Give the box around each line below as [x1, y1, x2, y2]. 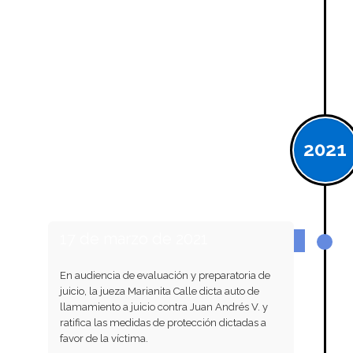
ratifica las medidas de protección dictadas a [59, 316, 266, 329]
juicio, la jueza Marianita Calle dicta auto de [59, 284, 259, 297]
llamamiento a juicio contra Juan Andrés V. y [59, 300, 268, 313]
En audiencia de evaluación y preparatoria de [59, 269, 270, 281]
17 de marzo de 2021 [59, 229, 208, 248]
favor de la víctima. [59, 332, 148, 344]
